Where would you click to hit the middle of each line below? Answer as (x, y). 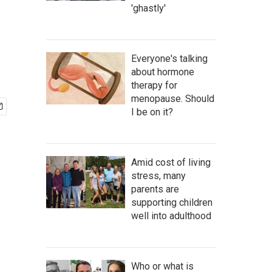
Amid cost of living (171, 162)
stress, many (158, 176)
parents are (155, 189)
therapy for (154, 85)
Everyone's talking (169, 59)
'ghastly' (148, 8)
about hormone (163, 72)
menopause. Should (173, 99)
